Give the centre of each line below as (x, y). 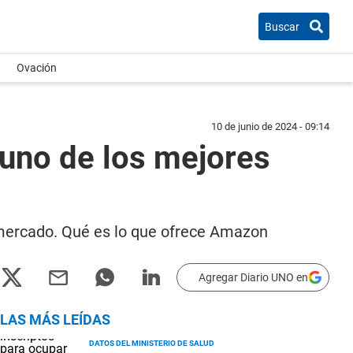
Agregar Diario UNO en (253, 277)
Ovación (37, 68)
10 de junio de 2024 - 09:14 (270, 126)
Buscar (282, 26)
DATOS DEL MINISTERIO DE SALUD (152, 343)
